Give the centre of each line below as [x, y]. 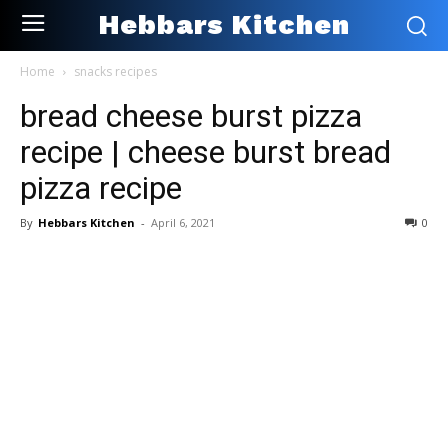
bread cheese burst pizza [191, 115]
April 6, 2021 [183, 222]
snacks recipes [115, 71]
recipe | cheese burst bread [205, 151]
